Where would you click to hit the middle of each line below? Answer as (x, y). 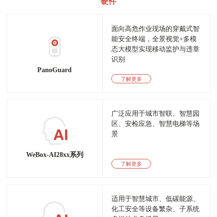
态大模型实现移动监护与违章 (156, 49)
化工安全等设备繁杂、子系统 (156, 209)
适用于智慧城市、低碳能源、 (156, 199)
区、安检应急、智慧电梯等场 (156, 124)
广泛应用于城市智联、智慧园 (156, 114)
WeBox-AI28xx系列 (54, 155)
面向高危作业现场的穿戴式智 (156, 29)
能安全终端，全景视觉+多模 (154, 39)
